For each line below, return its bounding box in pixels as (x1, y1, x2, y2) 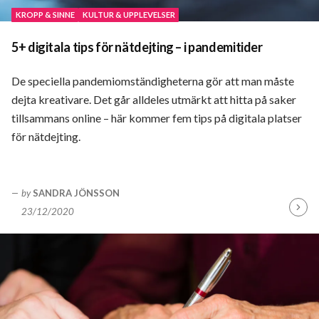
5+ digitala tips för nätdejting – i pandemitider (11, 38, 263, 55)
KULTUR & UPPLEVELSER (82, 10, 175, 19)
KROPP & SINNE (15, 10, 75, 19)
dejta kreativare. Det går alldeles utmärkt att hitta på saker (11, 92, 296, 106)
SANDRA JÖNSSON (33, 187, 120, 199)
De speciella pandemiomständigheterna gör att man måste (11, 73, 294, 88)
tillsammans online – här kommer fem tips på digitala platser (11, 110, 302, 125)
